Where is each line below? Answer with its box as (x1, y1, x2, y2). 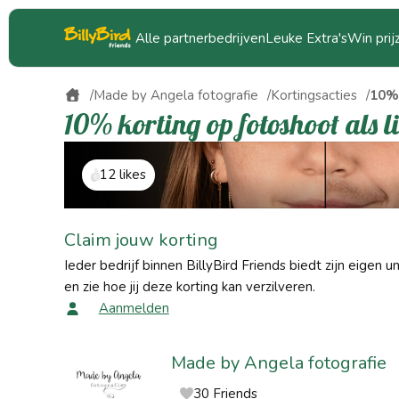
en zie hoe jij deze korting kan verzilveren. (64, 278, 315, 296)
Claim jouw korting (64, 228, 218, 252)
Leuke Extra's (265, 28, 347, 47)
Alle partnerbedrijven (135, 28, 265, 47)
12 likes (99, 166, 146, 183)
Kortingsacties (270, 86, 357, 104)
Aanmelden (98, 299, 169, 317)
